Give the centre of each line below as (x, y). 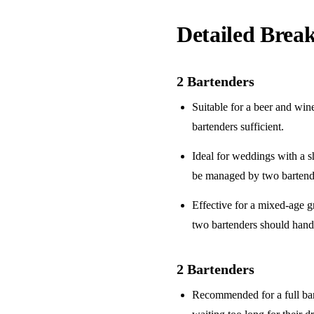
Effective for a (225, 205)
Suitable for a (223, 107)
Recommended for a (239, 295)
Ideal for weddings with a (250, 156)
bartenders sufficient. (238, 127)
